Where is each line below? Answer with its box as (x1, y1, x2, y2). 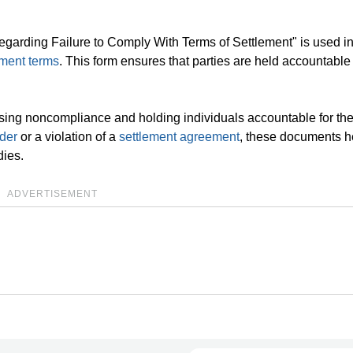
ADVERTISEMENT (6, 188, 98, 199)
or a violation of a (17, 130, 119, 143)
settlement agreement (119, 130, 240, 143)
